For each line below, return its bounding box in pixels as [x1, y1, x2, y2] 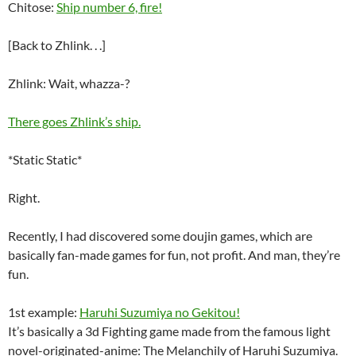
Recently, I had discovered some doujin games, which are [8, 228, 312, 243]
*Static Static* [8, 152, 82, 167]
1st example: [8, 304, 79, 319]
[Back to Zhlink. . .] [8, 37, 106, 52]
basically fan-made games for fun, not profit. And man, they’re [8, 247, 340, 262]
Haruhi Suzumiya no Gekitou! [79, 304, 240, 319]
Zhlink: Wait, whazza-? [8, 75, 130, 91]
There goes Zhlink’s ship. [8, 114, 141, 129]
